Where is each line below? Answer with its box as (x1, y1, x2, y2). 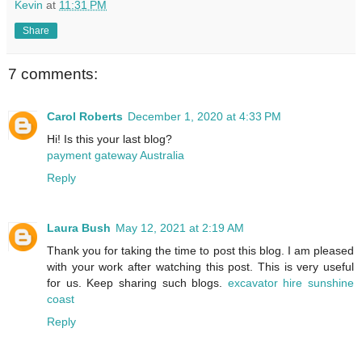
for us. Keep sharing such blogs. (47, 276, 228, 289)
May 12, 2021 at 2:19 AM (116, 221, 244, 234)
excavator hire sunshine (227, 276, 354, 289)
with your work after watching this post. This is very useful (47, 259, 354, 273)
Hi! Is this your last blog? (47, 132, 172, 145)
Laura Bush (47, 221, 111, 234)
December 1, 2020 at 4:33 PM (128, 109, 281, 123)
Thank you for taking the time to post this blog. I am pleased (47, 243, 354, 257)
